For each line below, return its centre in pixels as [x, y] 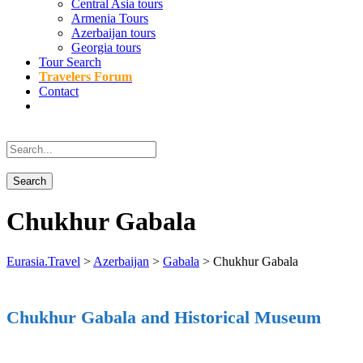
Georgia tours [106, 47]
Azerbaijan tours [113, 33]
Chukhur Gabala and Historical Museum [164, 317]
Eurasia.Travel [43, 261]
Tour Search [70, 62]
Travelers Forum [85, 77]
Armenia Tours [110, 18]
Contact [59, 91]
